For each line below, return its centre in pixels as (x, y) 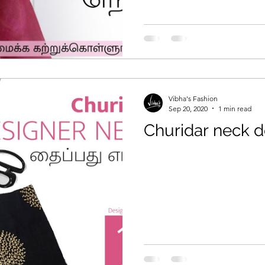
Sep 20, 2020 (188, 108)
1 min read (235, 108)
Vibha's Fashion (193, 98)
